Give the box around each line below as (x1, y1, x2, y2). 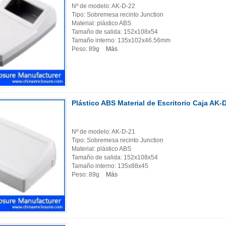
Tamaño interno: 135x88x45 (72, 162, 148, 170)
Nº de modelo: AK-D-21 (72, 128, 135, 136)
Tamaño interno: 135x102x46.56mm (72, 37, 171, 44)
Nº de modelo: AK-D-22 (72, 3, 135, 10)
